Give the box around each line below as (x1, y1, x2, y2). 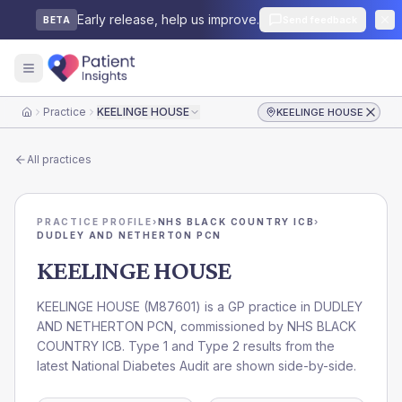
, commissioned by (173, 319, 287, 334)
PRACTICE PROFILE (37, 216, 153, 227)
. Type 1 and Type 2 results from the (122, 338, 335, 354)
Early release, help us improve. (77, 12, 259, 27)
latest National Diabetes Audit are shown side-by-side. (37, 358, 356, 373)
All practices (27, 153, 92, 166)
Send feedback (283, 13, 357, 26)
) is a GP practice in (196, 299, 314, 314)
